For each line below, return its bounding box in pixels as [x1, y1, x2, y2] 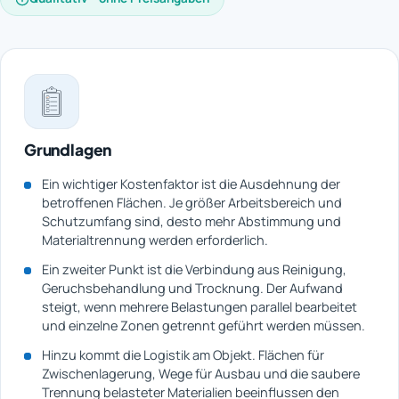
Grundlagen [24, 140, 112, 160]
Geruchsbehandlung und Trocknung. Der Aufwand [42, 280, 343, 297]
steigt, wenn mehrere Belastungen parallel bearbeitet [42, 298, 357, 316]
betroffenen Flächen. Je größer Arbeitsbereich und [42, 194, 342, 212]
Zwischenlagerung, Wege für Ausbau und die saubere [42, 365, 360, 383]
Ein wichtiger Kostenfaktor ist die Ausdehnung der [42, 175, 340, 193]
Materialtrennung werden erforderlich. [42, 232, 268, 249]
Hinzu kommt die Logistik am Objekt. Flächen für [42, 346, 324, 364]
